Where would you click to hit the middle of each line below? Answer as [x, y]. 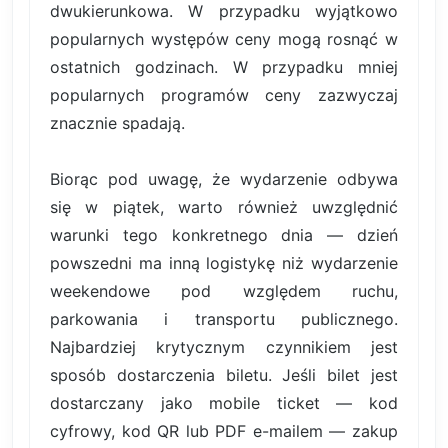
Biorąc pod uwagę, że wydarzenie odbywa [224, 178]
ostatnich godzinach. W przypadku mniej [224, 66]
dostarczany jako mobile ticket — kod [224, 402]
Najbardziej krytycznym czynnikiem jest [224, 346]
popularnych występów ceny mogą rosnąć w [224, 38]
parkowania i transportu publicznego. [224, 318]
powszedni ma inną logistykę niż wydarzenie [224, 262]
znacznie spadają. [117, 122]
